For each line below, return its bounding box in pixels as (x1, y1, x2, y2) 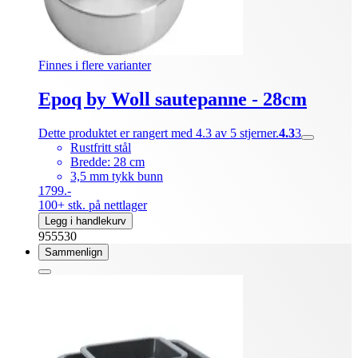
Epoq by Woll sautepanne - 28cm (38, 88, 307, 109)
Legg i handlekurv (45, 214, 126, 227)
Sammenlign (45, 245, 102, 258)
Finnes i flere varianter (38, 58, 151, 73)
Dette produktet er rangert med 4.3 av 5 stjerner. (38, 125, 279, 140)
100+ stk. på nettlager (38, 197, 147, 212)
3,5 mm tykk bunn (70, 169, 163, 183)
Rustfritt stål (70, 140, 131, 154)
